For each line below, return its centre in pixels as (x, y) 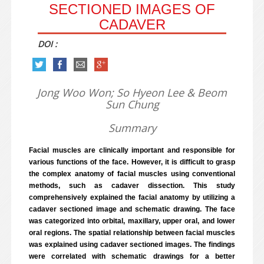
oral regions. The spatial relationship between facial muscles (132, 233)
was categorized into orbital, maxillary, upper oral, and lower (132, 221)
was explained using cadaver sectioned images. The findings (132, 245)
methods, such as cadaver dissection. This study (132, 186)
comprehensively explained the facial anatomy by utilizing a (132, 197)
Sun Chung (132, 104)
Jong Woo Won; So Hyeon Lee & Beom (132, 93)
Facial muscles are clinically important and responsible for (132, 150)
